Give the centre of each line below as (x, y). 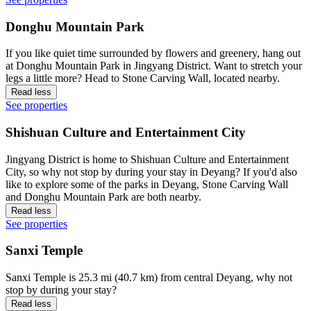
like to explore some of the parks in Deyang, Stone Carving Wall (147, 184)
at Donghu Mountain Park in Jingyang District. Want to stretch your (154, 66)
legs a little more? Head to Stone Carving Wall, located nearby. (143, 78)
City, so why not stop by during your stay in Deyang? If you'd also (151, 171)
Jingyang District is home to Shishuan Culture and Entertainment (147, 159)
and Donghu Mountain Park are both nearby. (103, 196)
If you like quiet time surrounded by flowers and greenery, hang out (153, 53)
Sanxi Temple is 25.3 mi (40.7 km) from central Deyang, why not (149, 278)
